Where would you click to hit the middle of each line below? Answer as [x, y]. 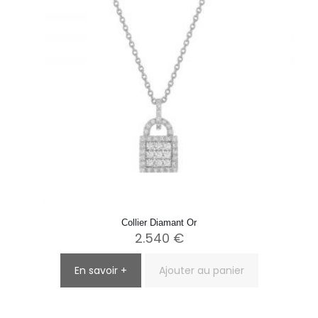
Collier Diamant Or [159, 223]
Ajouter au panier [201, 270]
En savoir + [100, 270]
